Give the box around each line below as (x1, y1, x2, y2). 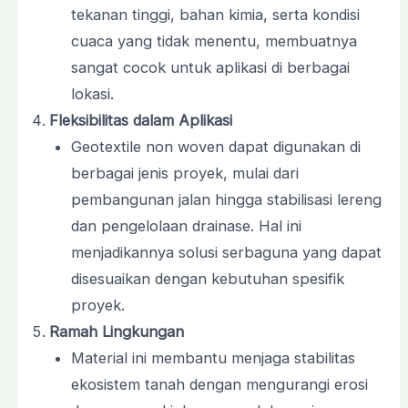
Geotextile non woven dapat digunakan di (71, 137, 362, 156)
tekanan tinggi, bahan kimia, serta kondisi (71, 5, 361, 24)
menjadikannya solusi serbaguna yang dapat (71, 242, 382, 261)
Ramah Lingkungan (48, 321, 184, 341)
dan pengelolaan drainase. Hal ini (71, 216, 302, 235)
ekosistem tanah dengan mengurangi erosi (71, 374, 369, 393)
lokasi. (71, 84, 115, 103)
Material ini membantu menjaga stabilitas (71, 348, 356, 367)
